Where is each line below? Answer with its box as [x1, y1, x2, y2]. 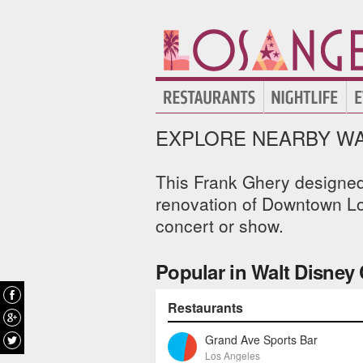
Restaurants [168, 298, 243, 317]
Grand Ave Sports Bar [205, 331, 318, 348]
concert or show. [156, 213, 284, 237]
